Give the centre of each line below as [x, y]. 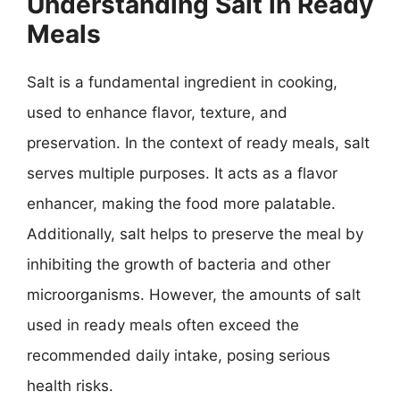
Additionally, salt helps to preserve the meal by [195, 234]
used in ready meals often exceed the [163, 325]
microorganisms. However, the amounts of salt [194, 295]
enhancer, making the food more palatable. [181, 204]
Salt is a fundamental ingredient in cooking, [182, 82]
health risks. [70, 386]
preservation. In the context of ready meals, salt [198, 143]
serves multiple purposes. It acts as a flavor [182, 173]
